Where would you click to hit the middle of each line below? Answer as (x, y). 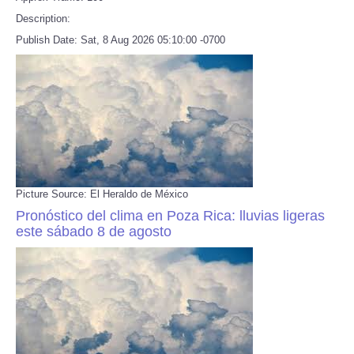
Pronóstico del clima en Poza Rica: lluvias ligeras (170, 215)
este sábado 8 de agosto (94, 231)
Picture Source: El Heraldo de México (102, 194)
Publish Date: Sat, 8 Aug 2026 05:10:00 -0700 (121, 40)
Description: (43, 18)
